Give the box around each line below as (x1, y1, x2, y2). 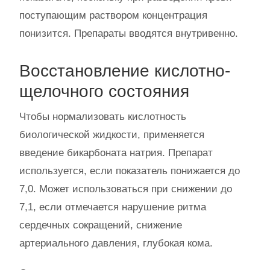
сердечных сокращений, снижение (19, 219, 182, 231)
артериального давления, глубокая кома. (19, 237, 213, 249)
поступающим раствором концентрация (19, 9, 207, 21)
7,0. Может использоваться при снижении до (19, 183, 232, 195)
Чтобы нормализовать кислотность (19, 110, 186, 122)
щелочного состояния (19, 81, 189, 101)
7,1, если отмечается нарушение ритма (19, 201, 206, 213)
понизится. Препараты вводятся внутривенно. (19, 27, 238, 39)
